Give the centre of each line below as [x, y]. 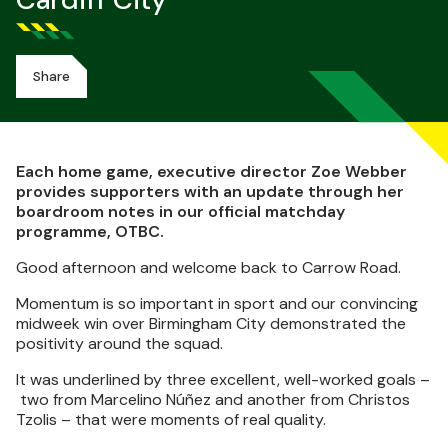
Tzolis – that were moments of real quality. [171, 419]
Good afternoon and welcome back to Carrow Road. [208, 267]
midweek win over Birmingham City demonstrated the [211, 323]
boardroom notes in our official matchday [180, 211]
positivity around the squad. [119, 343]
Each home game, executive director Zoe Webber [211, 171]
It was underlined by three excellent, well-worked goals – [223, 379]
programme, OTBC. [90, 231]
